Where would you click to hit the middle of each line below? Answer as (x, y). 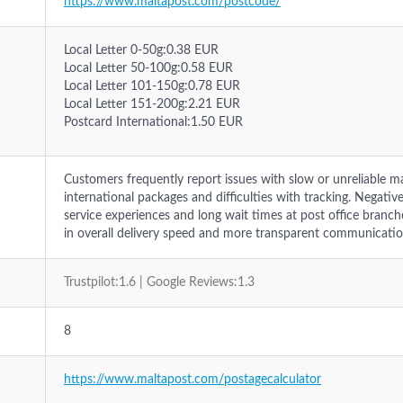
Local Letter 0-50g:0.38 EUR (141, 50)
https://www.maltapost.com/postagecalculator (193, 380)
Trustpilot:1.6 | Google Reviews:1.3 (159, 282)
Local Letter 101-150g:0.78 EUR (152, 86)
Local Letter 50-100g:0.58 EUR (148, 68)
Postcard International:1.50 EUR (153, 122)
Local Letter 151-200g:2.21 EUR (152, 104)
